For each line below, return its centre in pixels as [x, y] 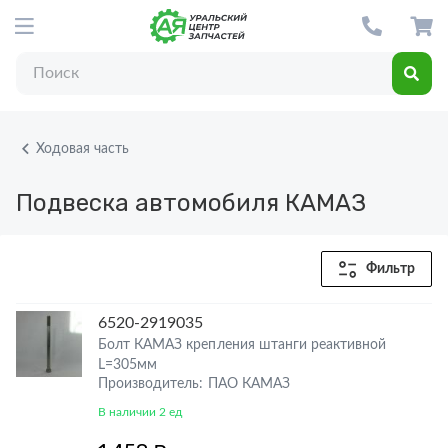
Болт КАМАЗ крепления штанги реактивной [242, 345]
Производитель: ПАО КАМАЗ [194, 384]
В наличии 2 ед [140, 412]
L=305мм [128, 365]
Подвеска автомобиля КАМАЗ [191, 203]
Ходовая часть [83, 148]
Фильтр [390, 269]
